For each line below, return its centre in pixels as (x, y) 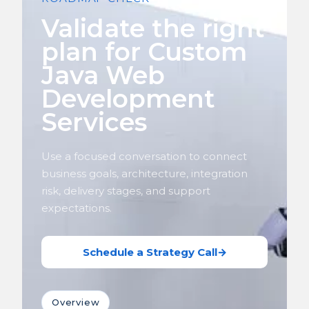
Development (128, 98)
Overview (76, 302)
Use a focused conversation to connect (144, 156)
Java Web (103, 75)
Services (94, 122)
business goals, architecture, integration (144, 173)
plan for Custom (144, 51)
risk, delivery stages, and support (126, 190)
